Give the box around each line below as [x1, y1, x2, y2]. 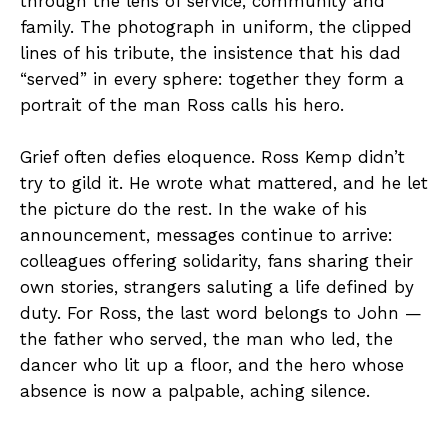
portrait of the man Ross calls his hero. [20, 94, 344, 115]
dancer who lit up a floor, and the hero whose [20, 354, 404, 375]
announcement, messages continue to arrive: [20, 224, 393, 245]
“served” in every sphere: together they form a [20, 68, 404, 89]
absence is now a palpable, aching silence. [20, 380, 370, 401]
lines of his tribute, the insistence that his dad [20, 42, 401, 63]
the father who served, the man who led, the [20, 328, 393, 349]
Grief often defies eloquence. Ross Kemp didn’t [20, 146, 405, 167]
